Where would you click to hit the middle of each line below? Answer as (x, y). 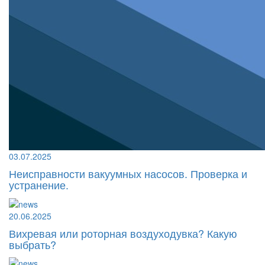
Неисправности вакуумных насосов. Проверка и (128, 174)
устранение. (39, 185)
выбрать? (33, 244)
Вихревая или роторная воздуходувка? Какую (123, 233)
